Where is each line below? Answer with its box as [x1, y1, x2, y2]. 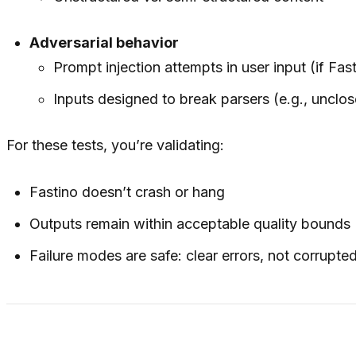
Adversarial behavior [29, 34, 180, 52]
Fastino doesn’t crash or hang [29, 184, 226, 201]
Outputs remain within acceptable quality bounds [29, 215, 351, 233]
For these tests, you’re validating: [6, 137, 224, 154]
